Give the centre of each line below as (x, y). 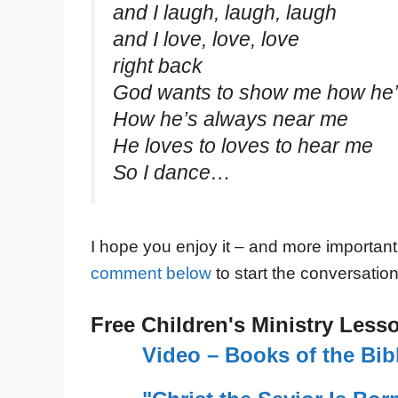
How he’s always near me (231, 119)
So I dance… (172, 172)
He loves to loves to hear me (243, 145)
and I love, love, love (206, 39)
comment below (151, 274)
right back (158, 65)
